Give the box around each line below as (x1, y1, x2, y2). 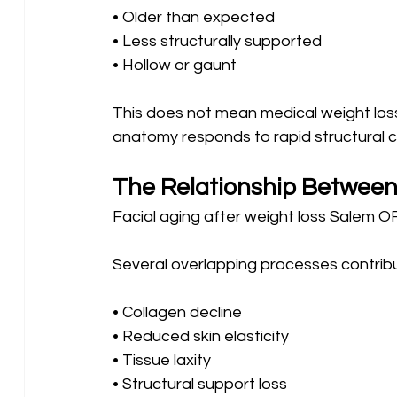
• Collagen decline (112, 303, 245, 321)
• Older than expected (112, 8, 278, 26)
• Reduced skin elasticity (112, 327, 292, 345)
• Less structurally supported (112, 32, 325, 50)
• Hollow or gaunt (112, 56, 237, 74)
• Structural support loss (112, 375, 291, 393)
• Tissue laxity (112, 351, 214, 369)
